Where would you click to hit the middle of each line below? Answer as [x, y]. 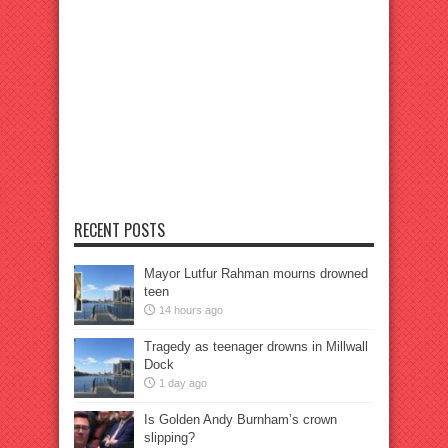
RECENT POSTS [119, 230]
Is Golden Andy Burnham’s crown [240, 419]
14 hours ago [191, 310]
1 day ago [183, 383]
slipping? [169, 437]
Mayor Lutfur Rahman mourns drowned [256, 273]
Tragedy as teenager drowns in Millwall [256, 346]
